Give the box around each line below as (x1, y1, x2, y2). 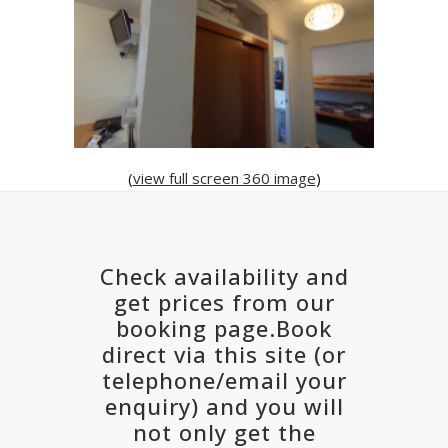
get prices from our (113, 286, 335, 317)
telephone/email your (101, 364, 347, 395)
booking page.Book (116, 312, 332, 343)
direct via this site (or (102, 338, 346, 369)
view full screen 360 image (132, 167, 316, 188)
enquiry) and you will (104, 390, 344, 421)
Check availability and (99, 260, 349, 291)
